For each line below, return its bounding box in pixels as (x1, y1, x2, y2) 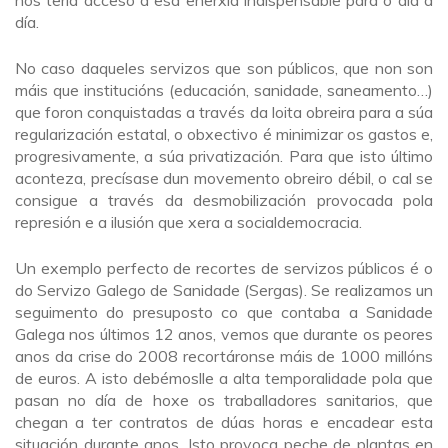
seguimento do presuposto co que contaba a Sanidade (15, 301, 433, 322)
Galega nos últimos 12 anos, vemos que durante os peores (15, 323, 433, 344)
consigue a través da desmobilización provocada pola (15, 189, 433, 210)
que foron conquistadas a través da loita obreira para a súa (15, 101, 433, 122)
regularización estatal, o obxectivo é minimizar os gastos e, (15, 123, 433, 144)
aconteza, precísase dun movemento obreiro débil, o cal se (15, 167, 433, 188)
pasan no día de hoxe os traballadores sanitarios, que (15, 389, 433, 410)
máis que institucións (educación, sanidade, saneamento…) (15, 79, 433, 100)
